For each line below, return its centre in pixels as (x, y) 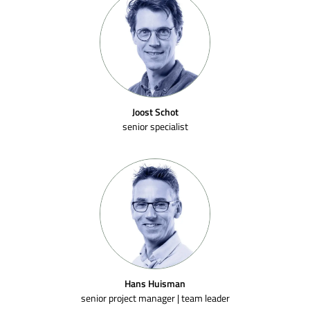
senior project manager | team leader (155, 298)
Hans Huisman (155, 283)
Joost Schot (155, 112)
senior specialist (155, 126)
